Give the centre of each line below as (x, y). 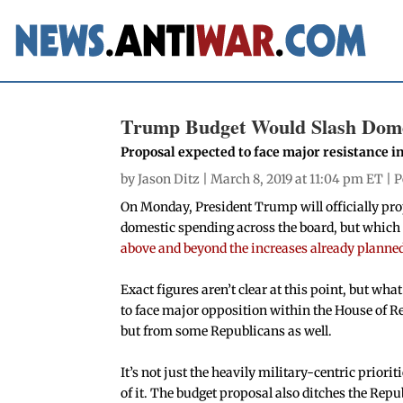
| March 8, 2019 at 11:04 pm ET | (297, 179)
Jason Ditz (169, 179)
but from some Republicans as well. (227, 331)
